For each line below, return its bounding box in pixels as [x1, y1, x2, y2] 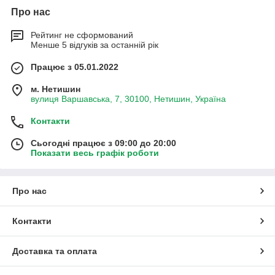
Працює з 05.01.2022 [31, 61, 118, 72]
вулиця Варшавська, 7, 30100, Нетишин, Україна [31, 93, 226, 104]
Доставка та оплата [12, 246, 97, 256]
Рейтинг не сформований [31, 29, 133, 40]
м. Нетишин [31, 83, 80, 94]
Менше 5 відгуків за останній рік [31, 39, 158, 50]
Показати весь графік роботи [31, 147, 159, 158]
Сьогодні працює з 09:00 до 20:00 [31, 137, 176, 148]
